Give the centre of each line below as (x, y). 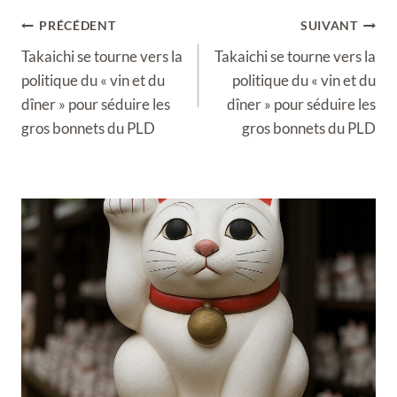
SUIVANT (329, 26)
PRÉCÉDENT (78, 26)
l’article (44, 71)
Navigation (56, 23)
